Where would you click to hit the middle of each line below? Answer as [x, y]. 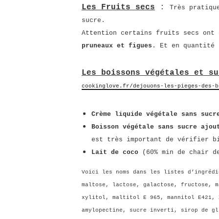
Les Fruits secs [118, 7]
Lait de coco [115, 152]
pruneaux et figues [117, 46]
